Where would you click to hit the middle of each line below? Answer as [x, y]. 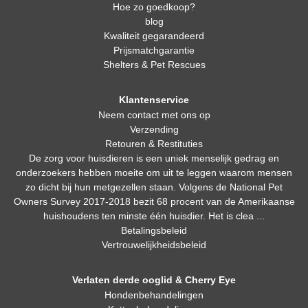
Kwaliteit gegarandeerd [154, 36]
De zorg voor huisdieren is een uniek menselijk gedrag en [154, 158]
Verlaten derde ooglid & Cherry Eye [154, 280]
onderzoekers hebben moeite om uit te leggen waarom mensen [154, 173]
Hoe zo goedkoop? [154, 7]
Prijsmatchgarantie [154, 50]
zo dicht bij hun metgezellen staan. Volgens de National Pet [154, 187]
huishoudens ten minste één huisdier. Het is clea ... [154, 216]
